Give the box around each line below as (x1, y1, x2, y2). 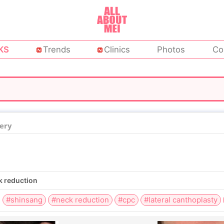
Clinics (104, 44, 130, 55)
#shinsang (6, 195, 42, 204)
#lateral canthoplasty (144, 195, 217, 204)
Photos (157, 44, 185, 55)
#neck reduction (51, 195, 109, 204)
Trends (42, 44, 70, 55)
